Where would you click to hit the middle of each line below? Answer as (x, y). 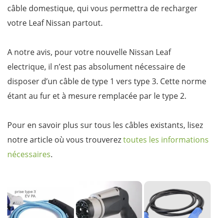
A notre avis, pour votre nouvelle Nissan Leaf (89, 52)
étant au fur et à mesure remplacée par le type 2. (97, 96)
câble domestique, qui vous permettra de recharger (102, 8)
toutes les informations (166, 139)
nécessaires (29, 154)
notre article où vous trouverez (65, 139)
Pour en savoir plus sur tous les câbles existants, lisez (105, 125)
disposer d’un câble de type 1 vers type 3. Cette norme (107, 81)
